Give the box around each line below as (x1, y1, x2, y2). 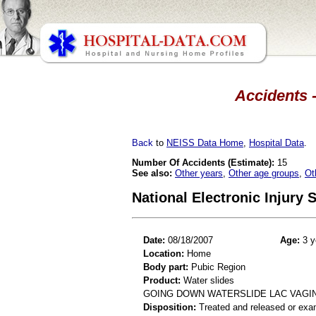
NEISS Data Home (166, 137, 243, 148)
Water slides (181, 274, 234, 286)
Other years (175, 167, 223, 178)
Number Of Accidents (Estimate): (132, 157, 274, 168)
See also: (132, 167, 172, 178)
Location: (143, 248, 184, 259)
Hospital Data (249, 137, 304, 148)
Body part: (143, 261, 188, 272)
